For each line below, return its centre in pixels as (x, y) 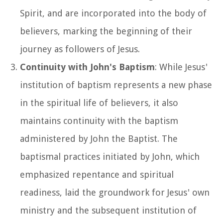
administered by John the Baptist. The (99, 138)
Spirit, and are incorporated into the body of (113, 13)
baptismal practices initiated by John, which (110, 156)
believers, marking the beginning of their (106, 31)
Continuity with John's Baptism (87, 67)
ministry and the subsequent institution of (108, 210)
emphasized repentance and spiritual (97, 174)
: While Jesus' (181, 67)
